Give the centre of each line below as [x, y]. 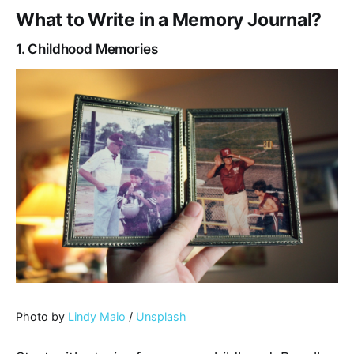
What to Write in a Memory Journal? [169, 19]
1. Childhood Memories [87, 49]
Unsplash [161, 317]
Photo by [42, 317]
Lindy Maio [97, 317]
